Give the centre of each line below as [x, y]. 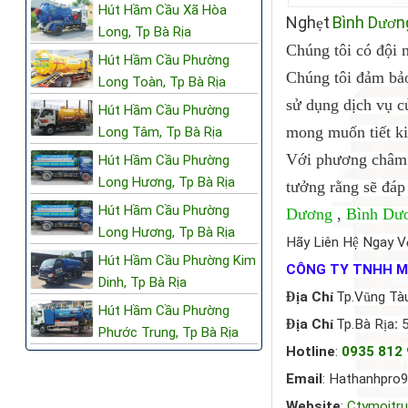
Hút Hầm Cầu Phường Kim [177, 260]
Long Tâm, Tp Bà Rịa [160, 132]
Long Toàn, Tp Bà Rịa [162, 82]
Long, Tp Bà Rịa [145, 31]
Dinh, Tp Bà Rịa [143, 282]
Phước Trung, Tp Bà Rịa [168, 332]
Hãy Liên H [320, 243]
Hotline [311, 352]
